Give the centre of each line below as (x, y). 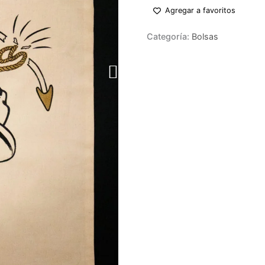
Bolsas (205, 36)
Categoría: (169, 36)
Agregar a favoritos (200, 10)
